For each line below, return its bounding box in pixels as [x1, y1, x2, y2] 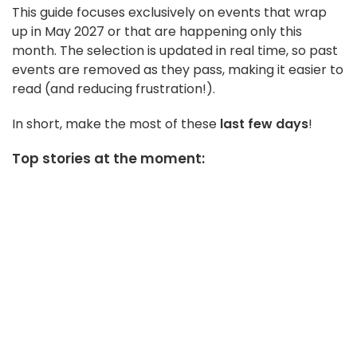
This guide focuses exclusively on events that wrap [12, 3, 327, 22]
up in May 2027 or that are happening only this [12, 22, 302, 41]
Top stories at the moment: [12, 149, 205, 169]
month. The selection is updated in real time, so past [12, 41, 338, 61]
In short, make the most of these [12, 115, 220, 134]
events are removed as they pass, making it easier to [12, 61, 343, 80]
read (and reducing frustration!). [12, 80, 215, 99]
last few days [220, 115, 308, 134]
